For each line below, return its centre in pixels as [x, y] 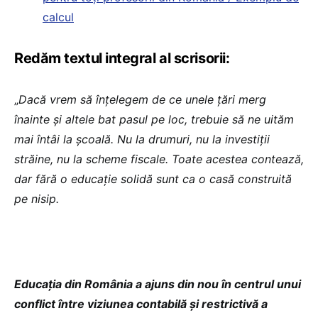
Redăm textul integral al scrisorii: [122, 58]
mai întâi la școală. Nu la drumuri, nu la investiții [142, 139]
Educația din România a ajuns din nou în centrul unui [158, 284]
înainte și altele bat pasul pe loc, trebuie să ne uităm [154, 119]
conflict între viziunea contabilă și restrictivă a [141, 304]
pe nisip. [37, 199]
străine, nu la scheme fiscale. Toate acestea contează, [159, 159]
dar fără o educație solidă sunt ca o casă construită [153, 179]
